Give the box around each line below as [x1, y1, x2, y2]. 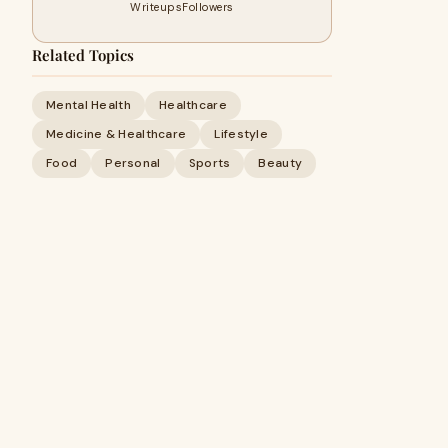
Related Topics [32, 45, 134, 65]
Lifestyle [214, 126, 269, 142]
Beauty [258, 155, 303, 171]
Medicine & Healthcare [46, 126, 187, 142]
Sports [188, 155, 231, 171]
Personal [105, 155, 161, 171]
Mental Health [46, 97, 131, 113]
